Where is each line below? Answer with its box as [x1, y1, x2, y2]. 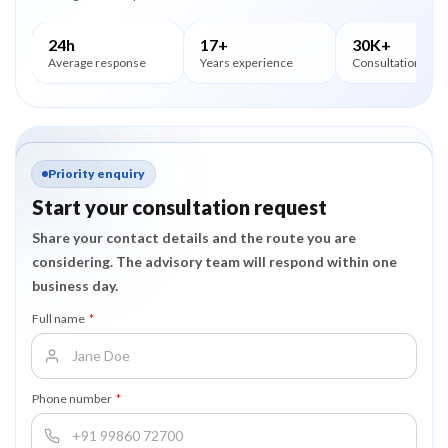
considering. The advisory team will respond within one [32, 253, 397, 270]
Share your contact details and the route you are [32, 229, 356, 246]
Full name [32, 311, 85, 326]
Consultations [352, 55, 427, 70]
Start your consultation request [32, 195, 327, 219]
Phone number [32, 391, 112, 406]
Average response [48, 55, 146, 70]
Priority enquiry [48, 166, 145, 181]
